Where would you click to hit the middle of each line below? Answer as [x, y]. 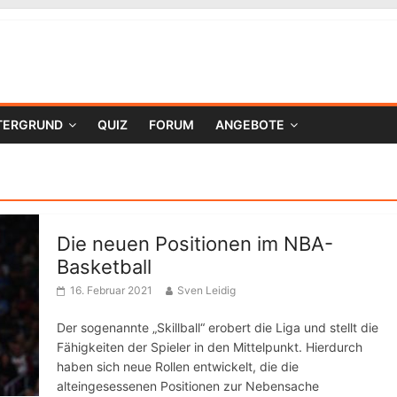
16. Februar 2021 [111, 290]
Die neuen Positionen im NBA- [195, 244]
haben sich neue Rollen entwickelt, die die [178, 366]
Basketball [104, 267]
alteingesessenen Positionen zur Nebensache [188, 386]
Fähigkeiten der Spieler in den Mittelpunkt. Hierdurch [210, 347]
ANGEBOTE [250, 125]
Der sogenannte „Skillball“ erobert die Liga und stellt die [218, 327]
